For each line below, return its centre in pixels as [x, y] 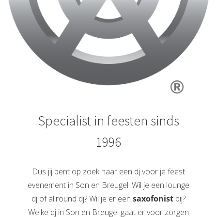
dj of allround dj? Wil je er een [82, 198]
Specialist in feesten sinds [108, 120]
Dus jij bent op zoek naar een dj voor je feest [108, 171]
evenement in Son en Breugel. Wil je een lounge [108, 185]
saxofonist [153, 198]
